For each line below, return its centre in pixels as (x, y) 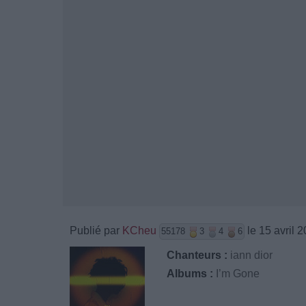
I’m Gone (238, 274)
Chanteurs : (197, 255)
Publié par (96, 231)
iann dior (252, 255)
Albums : (190, 274)
